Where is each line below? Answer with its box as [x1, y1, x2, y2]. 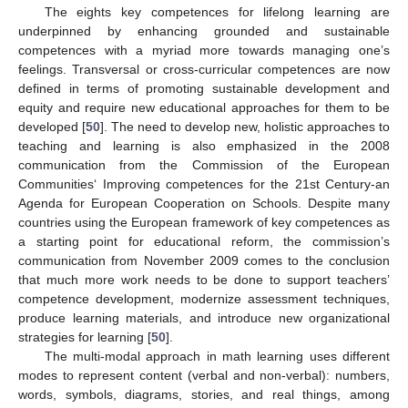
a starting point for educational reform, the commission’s [18, 233, 390, 249]
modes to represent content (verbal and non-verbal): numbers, [18, 367, 390, 382]
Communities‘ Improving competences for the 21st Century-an [18, 176, 390, 191]
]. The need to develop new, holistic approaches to [100, 118, 390, 134]
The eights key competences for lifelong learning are [44, 4, 390, 19]
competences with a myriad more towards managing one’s [18, 42, 390, 57]
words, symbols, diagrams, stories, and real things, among [18, 386, 390, 402]
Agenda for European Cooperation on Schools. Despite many [18, 195, 390, 210]
